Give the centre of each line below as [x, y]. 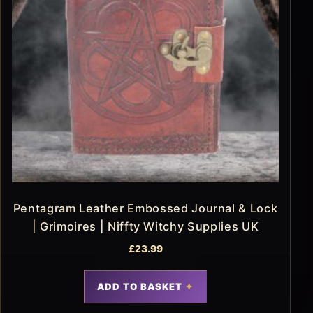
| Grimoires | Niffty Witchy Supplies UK [145, 227]
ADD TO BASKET [140, 287]
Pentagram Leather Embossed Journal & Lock [145, 209]
